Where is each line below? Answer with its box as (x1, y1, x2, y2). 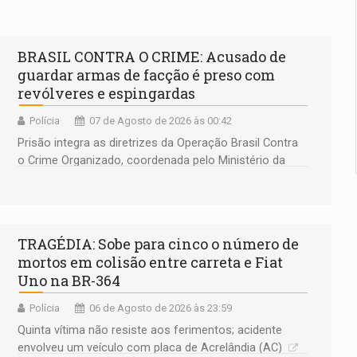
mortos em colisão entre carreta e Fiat (18, 252, 283, 272)
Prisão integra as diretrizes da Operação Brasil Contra (18, 136, 298, 151)
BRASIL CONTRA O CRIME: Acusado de (18, 47, 286, 67)
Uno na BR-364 (18, 270, 120, 290)
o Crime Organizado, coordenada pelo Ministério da (18, 154, 285, 168)
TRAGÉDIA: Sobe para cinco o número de (18, 233, 299, 253)
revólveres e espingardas (18, 84, 195, 104)
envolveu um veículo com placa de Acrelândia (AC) (18, 340, 285, 355)
